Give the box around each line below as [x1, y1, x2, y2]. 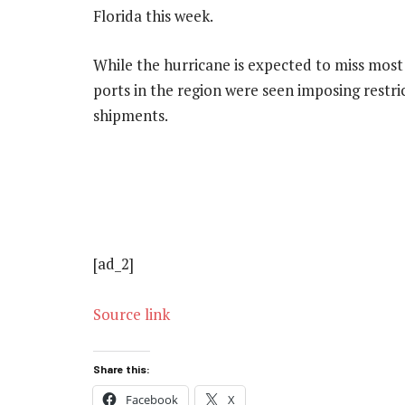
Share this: [93, 363, 150, 376]
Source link [93, 304, 170, 325]
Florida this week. [93, 5, 216, 26]
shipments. [93, 104, 171, 126]
